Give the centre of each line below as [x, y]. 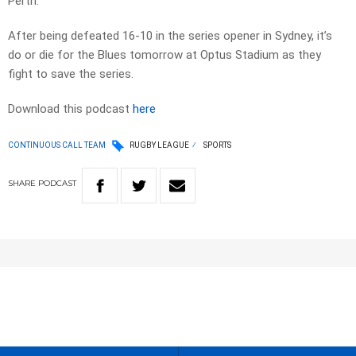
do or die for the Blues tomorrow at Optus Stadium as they [164, 55]
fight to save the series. [71, 74]
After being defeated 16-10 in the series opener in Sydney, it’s [170, 36]
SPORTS [217, 145]
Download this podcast [70, 109]
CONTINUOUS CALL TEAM [57, 145]
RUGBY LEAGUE [159, 145]
